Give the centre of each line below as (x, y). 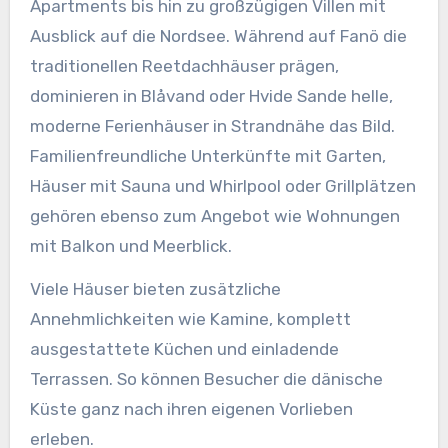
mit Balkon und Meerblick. (130, 246)
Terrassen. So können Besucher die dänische (206, 379)
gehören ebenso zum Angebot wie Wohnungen (214, 216)
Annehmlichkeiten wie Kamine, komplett (190, 319)
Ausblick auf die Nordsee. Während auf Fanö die (218, 36)
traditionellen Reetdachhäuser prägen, (184, 66)
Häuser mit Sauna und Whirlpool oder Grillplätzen (222, 186)
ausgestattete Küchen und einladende (184, 349)
